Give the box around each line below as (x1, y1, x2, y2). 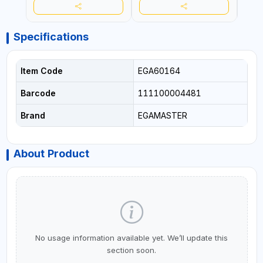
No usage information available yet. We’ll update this (35, 233, 228, 243)
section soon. (107, 245, 156, 255)
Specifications (13, 31, 89, 43)
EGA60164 (137, 66, 180, 76)
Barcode (20, 88, 56, 99)
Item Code (20, 66, 63, 76)
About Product (13, 147, 89, 160)
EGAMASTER (137, 110, 187, 121)
